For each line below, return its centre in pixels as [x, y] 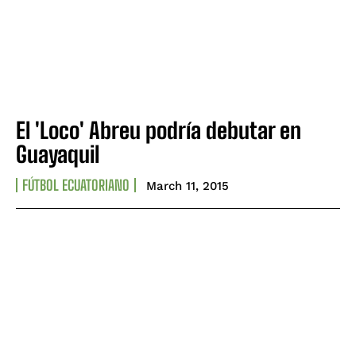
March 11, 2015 [188, 186]
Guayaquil [58, 154]
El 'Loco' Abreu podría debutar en [159, 130]
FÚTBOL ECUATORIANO [76, 185]
